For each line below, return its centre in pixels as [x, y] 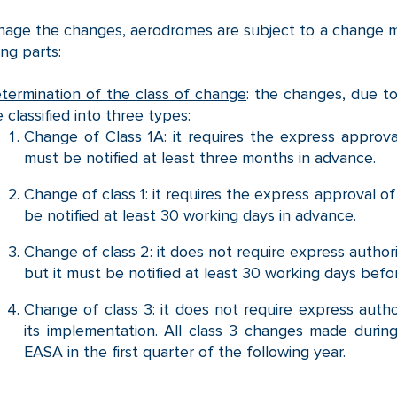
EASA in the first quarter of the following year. [185, 352]
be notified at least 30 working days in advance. [190, 215]
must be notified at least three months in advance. [200, 157]
